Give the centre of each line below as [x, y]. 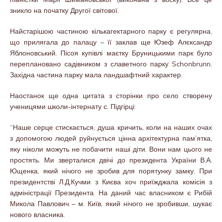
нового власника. [37, 214]
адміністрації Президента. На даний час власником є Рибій [111, 193]
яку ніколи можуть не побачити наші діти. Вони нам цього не [111, 149]
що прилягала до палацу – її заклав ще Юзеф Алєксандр [111, 42]
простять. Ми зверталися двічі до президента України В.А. [111, 160]
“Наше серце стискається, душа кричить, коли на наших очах [111, 127]
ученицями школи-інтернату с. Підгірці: [73, 106]
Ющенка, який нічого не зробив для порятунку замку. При [111, 171]
